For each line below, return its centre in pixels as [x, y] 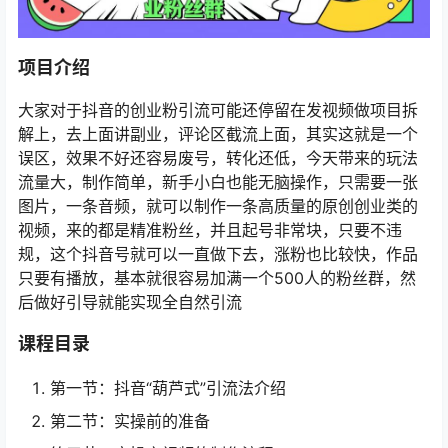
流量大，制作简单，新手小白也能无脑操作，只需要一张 [218, 182]
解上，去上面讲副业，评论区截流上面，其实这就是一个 [218, 134]
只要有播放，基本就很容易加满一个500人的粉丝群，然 [217, 278]
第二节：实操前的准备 [130, 421]
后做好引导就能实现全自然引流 [130, 302]
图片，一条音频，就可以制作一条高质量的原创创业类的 [218, 206]
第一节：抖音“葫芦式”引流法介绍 [168, 388]
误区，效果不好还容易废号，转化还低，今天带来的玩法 [218, 158]
